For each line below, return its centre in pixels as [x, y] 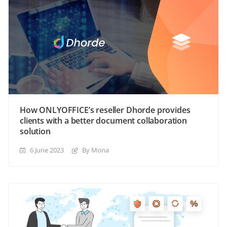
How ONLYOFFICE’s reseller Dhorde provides [105, 110]
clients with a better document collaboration [103, 121]
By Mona [96, 150]
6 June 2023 [47, 150]
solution [35, 131]
